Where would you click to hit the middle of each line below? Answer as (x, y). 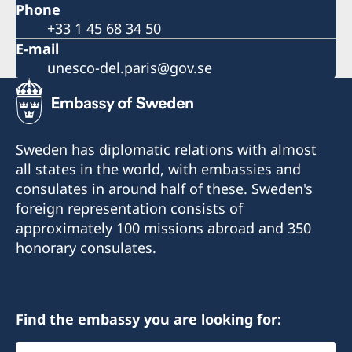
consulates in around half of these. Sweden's (164, 188)
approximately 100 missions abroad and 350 (163, 227)
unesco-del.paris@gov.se (130, 67)
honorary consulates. (86, 247)
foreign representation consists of (129, 208)
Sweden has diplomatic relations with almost (166, 149)
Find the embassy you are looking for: (148, 319)
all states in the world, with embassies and (158, 169)
